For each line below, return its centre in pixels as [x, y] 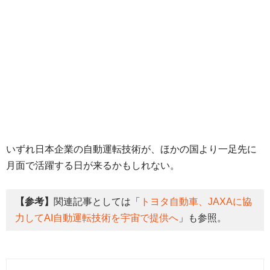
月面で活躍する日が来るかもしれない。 [93, 165]
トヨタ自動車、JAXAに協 [196, 202]
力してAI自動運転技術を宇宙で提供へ [97, 218]
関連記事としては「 [97, 202]
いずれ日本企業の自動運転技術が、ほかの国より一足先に [131, 149]
